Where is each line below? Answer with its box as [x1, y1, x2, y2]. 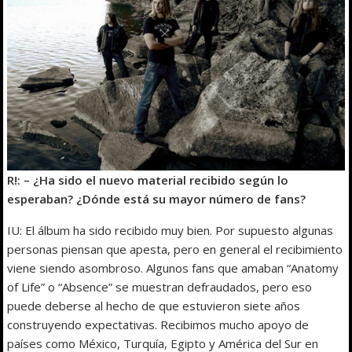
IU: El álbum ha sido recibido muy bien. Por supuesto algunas [7, 222, 334, 239]
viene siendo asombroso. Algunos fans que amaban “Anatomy [7, 260, 339, 277]
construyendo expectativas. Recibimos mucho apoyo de [7, 317, 310, 333]
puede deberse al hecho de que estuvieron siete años [7, 298, 301, 314]
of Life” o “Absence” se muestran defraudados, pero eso [7, 279, 313, 295]
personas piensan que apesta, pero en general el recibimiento [7, 241, 343, 258]
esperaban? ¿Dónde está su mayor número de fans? [7, 191, 306, 207]
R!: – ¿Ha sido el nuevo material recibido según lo [7, 172, 289, 189]
